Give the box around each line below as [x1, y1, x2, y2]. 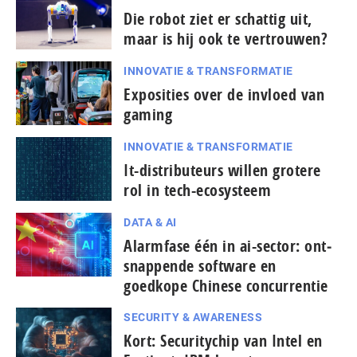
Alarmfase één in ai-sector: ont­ [124, 234, 331, 257]
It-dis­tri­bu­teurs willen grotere [124, 159, 321, 181]
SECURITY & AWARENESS [124, 310, 262, 324]
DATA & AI [124, 215, 177, 229]
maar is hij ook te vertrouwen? [124, 27, 328, 49]
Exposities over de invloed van [124, 83, 324, 105]
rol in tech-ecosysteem [124, 178, 271, 201]
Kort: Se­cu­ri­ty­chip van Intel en [124, 329, 323, 351]
